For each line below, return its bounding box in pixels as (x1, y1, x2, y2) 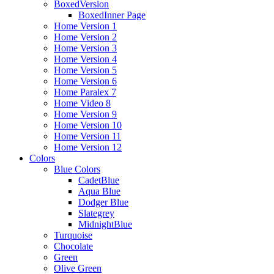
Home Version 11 (54, 131, 121, 141)
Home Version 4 (54, 54, 117, 64)
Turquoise (54, 230, 92, 240)
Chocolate (54, 241, 93, 251)
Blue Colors (54, 164, 100, 174)
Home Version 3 (54, 43, 117, 53)
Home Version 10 (54, 120, 122, 130)
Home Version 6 (54, 76, 117, 86)
